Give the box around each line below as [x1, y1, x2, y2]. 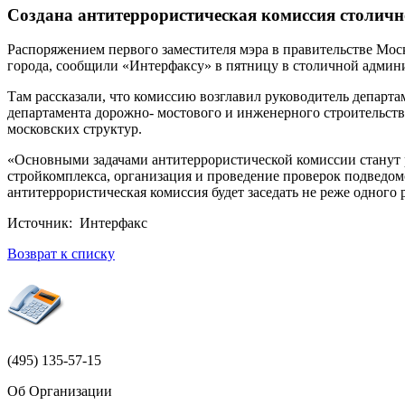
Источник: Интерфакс [7, 215, 147, 231]
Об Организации [7, 383, 112, 400]
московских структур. [7, 121, 142, 137]
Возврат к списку [7, 246, 115, 262]
